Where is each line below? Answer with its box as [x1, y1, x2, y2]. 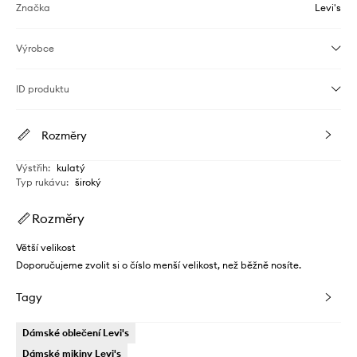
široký [75, 175, 101, 188]
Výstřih [16, 161, 48, 174]
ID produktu [16, 82, 69, 95]
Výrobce [16, 41, 54, 54]
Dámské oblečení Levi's [22, 326, 129, 339]
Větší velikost [16, 241, 76, 253]
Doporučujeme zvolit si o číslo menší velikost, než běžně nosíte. [16, 258, 301, 271]
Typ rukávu [16, 175, 66, 188]
